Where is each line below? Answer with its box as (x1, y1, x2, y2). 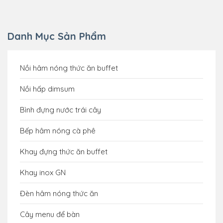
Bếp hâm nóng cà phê (20, 125, 96, 135)
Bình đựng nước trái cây (20, 105, 101, 114)
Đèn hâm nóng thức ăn (20, 188, 98, 198)
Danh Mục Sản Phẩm (7, 29, 106, 42)
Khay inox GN (20, 167, 66, 177)
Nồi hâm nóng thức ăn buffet (20, 63, 118, 73)
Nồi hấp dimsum (20, 84, 75, 94)
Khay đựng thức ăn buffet (20, 146, 108, 156)
